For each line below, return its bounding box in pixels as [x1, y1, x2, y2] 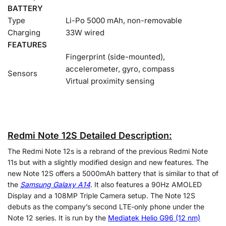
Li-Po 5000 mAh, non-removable [66, 15, 182, 25]
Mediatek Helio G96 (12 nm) [108, 213, 200, 222]
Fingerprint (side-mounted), [66, 51, 165, 62]
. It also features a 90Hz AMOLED [90, 180, 204, 189]
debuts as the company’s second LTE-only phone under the [8, 202, 204, 211]
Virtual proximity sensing [66, 76, 154, 86]
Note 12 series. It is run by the [8, 213, 108, 222]
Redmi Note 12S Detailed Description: [8, 130, 172, 141]
